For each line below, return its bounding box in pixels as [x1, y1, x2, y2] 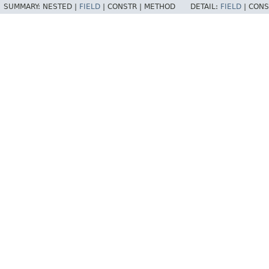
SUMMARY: [4, 2, 43, 11]
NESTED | [43, 2, 79, 11]
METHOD [144, 2, 175, 11]
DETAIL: [190, 2, 220, 11]
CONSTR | [107, 2, 144, 11]
